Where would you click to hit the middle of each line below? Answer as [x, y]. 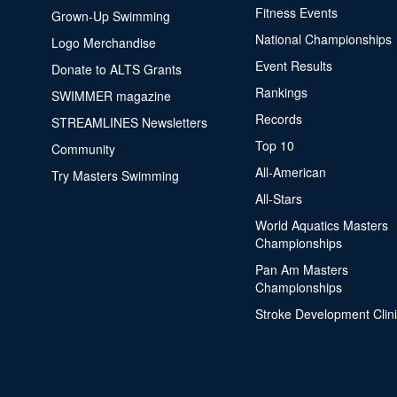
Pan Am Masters [301, 269]
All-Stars [278, 198]
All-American [290, 172]
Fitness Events [296, 12]
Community [83, 149]
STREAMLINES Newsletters [129, 122]
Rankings [281, 92]
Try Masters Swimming [115, 175]
